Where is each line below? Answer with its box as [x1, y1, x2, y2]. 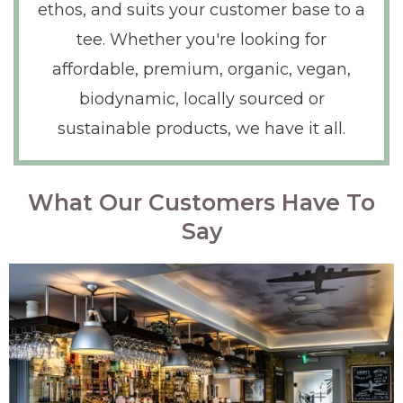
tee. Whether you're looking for [76, 29, 327, 49]
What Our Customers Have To [28, 188, 375, 216]
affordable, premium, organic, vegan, [52, 58, 351, 79]
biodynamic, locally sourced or [78, 88, 325, 109]
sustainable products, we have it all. [58, 118, 345, 139]
